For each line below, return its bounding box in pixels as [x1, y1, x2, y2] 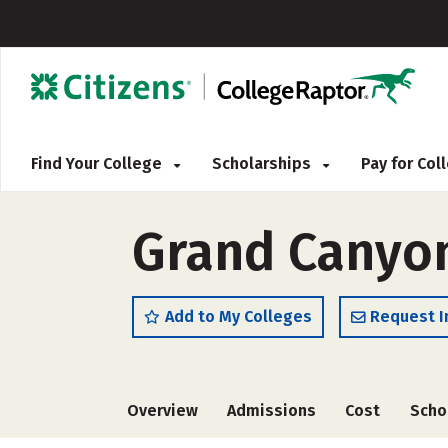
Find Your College [31, 154, 166, 173]
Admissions [227, 401, 317, 420]
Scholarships [212, 154, 315, 173]
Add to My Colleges [165, 307, 312, 326]
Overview [127, 401, 198, 420]
